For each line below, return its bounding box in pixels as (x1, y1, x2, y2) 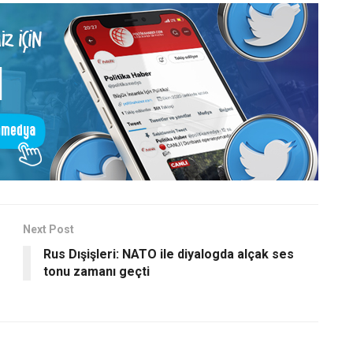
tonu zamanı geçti (43, 263, 150, 279)
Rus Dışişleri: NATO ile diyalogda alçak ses (43, 246, 294, 262)
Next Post (23, 222, 74, 236)
